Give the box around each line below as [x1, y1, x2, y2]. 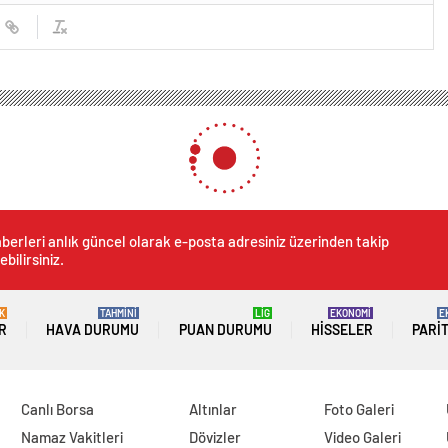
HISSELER [310, 321, 373, 339]
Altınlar [189, 400, 238, 419]
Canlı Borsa [20, 400, 94, 419]
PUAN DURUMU [178, 321, 272, 339]
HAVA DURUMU [46, 321, 140, 339]
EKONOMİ [329, 307, 371, 320]
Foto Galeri [324, 400, 395, 419]
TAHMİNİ [100, 307, 138, 320]
